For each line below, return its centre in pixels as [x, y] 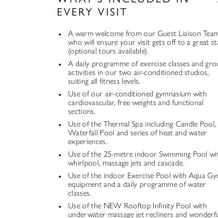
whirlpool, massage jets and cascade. [126, 163]
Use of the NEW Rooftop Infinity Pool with [138, 206]
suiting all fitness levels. [104, 81]
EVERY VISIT [92, 12]
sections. [82, 111]
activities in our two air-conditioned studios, [139, 73]
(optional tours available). [109, 51]
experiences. [88, 142]
